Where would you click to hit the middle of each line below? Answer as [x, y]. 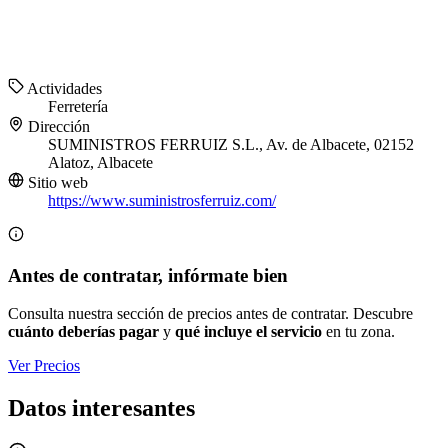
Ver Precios [44, 366]
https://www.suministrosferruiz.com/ [162, 201]
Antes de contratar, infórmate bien [148, 275]
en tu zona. [358, 332]
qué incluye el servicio [248, 332]
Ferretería [78, 107]
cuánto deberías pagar [83, 332]
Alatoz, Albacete [100, 163]
